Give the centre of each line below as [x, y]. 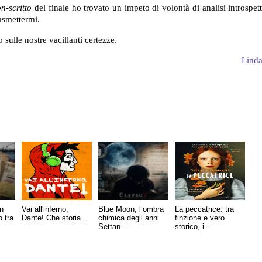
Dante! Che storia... [55, 218]
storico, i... [193, 227]
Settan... [113, 227]
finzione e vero [200, 218]
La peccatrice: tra [204, 209]
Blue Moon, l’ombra [131, 209]
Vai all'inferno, [45, 209]
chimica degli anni [129, 218]
